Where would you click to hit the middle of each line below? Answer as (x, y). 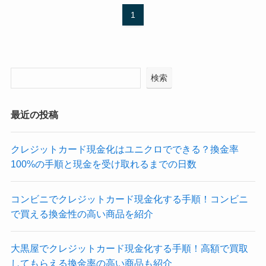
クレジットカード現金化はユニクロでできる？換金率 (124, 149)
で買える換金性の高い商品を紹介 (82, 213)
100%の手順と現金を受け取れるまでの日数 (103, 164)
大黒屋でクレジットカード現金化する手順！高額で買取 (129, 248)
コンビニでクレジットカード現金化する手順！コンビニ (129, 199)
